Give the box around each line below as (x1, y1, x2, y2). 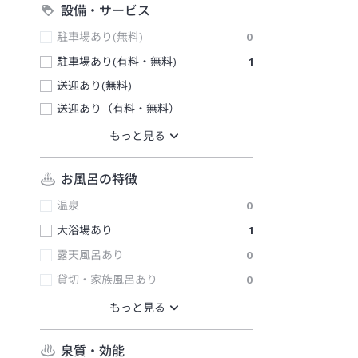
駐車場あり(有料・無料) (57, 55, 177, 69)
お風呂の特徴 (61, 171, 137, 187)
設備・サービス (61, 2, 150, 18)
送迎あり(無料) (57, 79, 132, 93)
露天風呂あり (57, 249, 124, 262)
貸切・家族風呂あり (57, 273, 157, 287)
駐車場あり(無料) (57, 30, 143, 44)
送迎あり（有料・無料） (57, 102, 180, 116)
